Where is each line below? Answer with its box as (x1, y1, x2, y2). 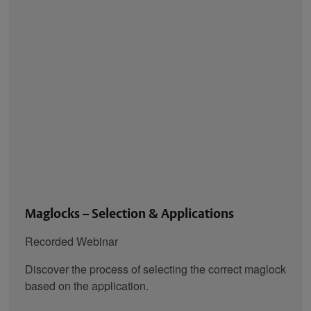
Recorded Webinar (25, 233, 118, 249)
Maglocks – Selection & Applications (25, 203, 234, 221)
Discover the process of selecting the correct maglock (25, 260, 286, 277)
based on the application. (25, 277, 149, 294)
